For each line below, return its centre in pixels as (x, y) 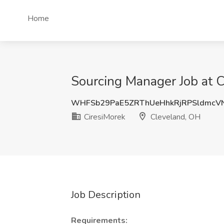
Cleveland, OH (174, 117)
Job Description (106, 195)
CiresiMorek (104, 117)
